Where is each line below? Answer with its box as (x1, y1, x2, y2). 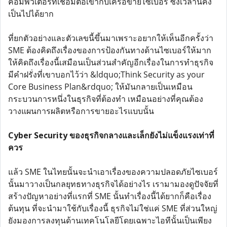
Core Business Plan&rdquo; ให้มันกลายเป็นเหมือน (8, 81, 193, 92)
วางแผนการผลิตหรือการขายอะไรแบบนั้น (8, 105, 154, 117)
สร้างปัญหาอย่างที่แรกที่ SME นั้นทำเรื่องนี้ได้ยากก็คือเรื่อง (8, 191, 211, 202)
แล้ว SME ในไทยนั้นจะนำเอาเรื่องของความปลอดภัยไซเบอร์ (8, 166, 218, 177)
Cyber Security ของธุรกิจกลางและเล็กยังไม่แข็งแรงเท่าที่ (8, 130, 214, 141)
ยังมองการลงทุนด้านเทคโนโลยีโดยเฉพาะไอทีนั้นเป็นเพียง (8, 215, 212, 226)
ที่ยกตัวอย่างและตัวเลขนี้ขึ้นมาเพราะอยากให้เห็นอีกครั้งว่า (8, 32, 213, 44)
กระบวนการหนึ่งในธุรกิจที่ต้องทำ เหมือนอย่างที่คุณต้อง (8, 93, 203, 104)
